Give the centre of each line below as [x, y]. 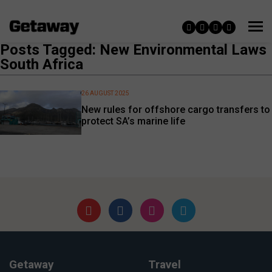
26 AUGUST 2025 [106, 93]
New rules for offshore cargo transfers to [176, 110]
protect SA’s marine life [134, 121]
